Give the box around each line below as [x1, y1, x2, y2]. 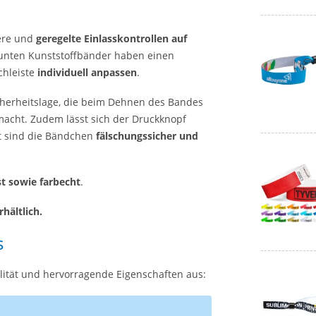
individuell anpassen [37, 66, 137, 79]
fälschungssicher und [96, 128, 198, 142]
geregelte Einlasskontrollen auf [36, 32, 187, 45]
